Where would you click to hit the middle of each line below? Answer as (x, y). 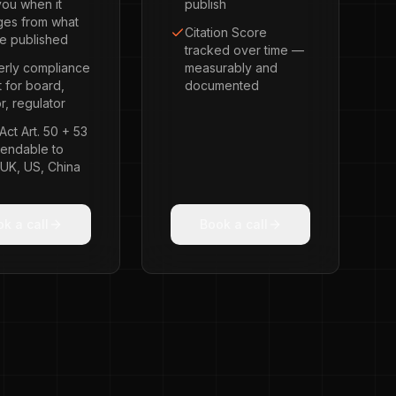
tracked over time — (244, 50)
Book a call (233, 224)
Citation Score (226, 32)
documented (222, 85)
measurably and (231, 68)
